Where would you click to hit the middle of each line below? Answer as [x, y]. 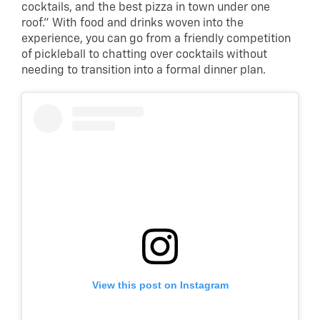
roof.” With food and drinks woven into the [132, 23]
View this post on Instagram [160, 285]
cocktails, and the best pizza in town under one [146, 7]
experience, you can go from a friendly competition [156, 39]
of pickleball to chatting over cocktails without [144, 55]
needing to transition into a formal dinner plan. [144, 70]
